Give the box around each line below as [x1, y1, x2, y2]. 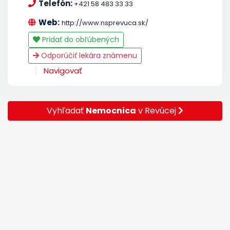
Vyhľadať [47, 104, 86, 117]
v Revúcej [136, 104, 178, 117]
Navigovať [44, 65, 82, 76]
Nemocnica [86, 104, 136, 117]
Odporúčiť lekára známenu [39, 50, 137, 61]
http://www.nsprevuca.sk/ [62, 17, 148, 28]
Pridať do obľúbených [40, 34, 119, 45]
